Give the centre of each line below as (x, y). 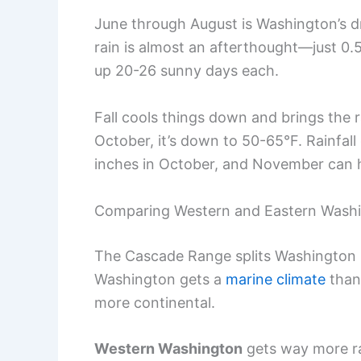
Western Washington (168, 349)
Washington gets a (160, 279)
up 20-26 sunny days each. (187, 70)
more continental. (155, 302)
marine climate (276, 279)
